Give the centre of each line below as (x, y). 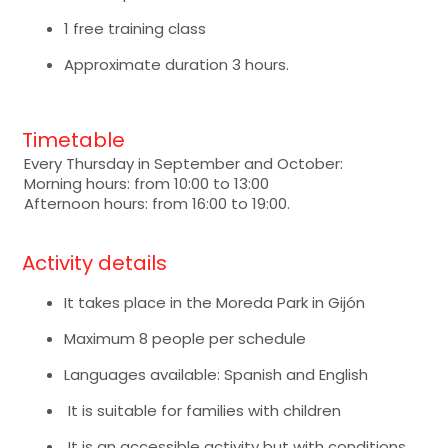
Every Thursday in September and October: (184, 163)
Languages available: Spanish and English (216, 374)
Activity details (95, 262)
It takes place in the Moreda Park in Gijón (215, 302)
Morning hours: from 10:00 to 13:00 (147, 183)
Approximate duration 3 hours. (177, 64)
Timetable (74, 139)
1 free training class (135, 28)
